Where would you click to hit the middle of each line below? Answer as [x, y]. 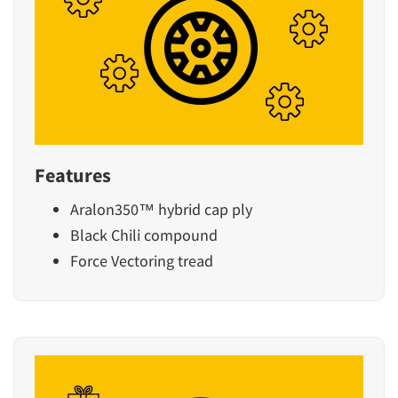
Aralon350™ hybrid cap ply [161, 209]
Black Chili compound [144, 235]
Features [73, 175]
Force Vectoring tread [142, 260]
